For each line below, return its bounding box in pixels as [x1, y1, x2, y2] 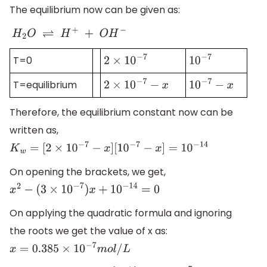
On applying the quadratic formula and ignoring [10, 206, 232, 221]
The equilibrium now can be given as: [10, 3, 180, 17]
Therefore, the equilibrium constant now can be [10, 105, 233, 120]
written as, [10, 123, 58, 138]
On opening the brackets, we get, [10, 164, 166, 179]
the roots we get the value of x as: [10, 224, 167, 238]
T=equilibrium [13, 78, 77, 92]
